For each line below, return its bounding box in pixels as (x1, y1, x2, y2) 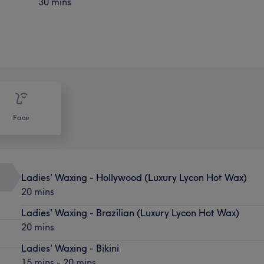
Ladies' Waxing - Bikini (21, 242, 119, 254)
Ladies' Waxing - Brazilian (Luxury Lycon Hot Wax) (21, 206, 239, 219)
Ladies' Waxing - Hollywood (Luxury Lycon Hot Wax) (21, 171, 247, 183)
